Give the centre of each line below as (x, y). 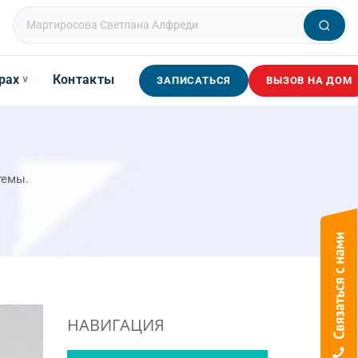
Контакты (84, 79)
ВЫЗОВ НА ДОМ (309, 80)
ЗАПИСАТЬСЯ (194, 80)
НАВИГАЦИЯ (115, 324)
